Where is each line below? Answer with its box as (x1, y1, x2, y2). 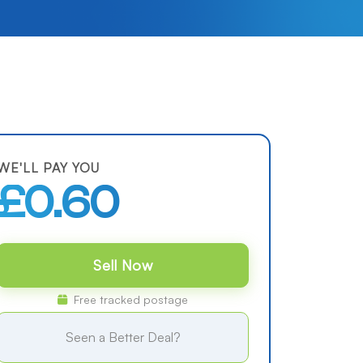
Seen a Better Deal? (65, 329, 181, 345)
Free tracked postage (70, 293, 189, 306)
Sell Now (93, 256, 152, 274)
